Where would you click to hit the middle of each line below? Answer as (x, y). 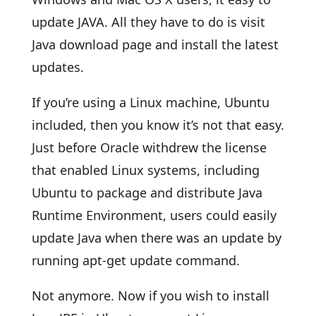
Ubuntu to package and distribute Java (147, 193)
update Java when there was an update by (156, 238)
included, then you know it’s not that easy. (158, 125)
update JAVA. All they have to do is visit (148, 22)
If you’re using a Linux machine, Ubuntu (150, 102)
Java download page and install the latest (155, 44)
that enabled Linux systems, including (145, 170)
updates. (57, 67)
